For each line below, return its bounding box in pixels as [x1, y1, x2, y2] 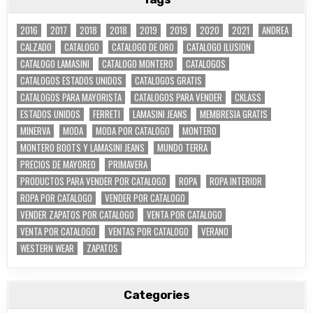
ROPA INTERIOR [210, 173, 263, 188]
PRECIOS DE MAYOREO [20, 156, 96, 171]
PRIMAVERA [108, 156, 148, 171]
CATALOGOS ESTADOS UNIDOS [20, 73, 123, 87]
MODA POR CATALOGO [96, 123, 170, 138]
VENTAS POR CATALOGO [108, 224, 189, 238]
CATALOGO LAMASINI [20, 56, 90, 71]
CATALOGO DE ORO [112, 39, 175, 54]
